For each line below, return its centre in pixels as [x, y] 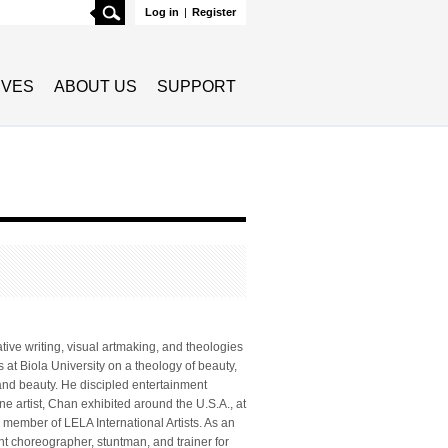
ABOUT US [95, 86]
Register [214, 12]
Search [145, 9]
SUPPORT [196, 86]
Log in [162, 12]
